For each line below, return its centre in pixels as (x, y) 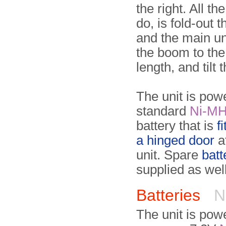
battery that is (177, 126)
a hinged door (175, 140)
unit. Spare (169, 155)
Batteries (173, 195)
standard (163, 111)
